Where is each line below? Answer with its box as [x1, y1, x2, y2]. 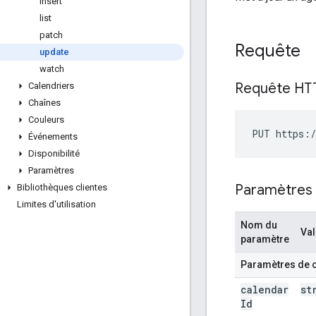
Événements [28, 131, 78, 142]
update [39, 47, 69, 57]
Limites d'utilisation [17, 199, 96, 209]
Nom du [241, 219, 277, 231]
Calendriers [28, 80, 74, 91]
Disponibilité [28, 148, 80, 159]
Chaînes [28, 97, 61, 108]
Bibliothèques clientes [17, 182, 107, 193]
